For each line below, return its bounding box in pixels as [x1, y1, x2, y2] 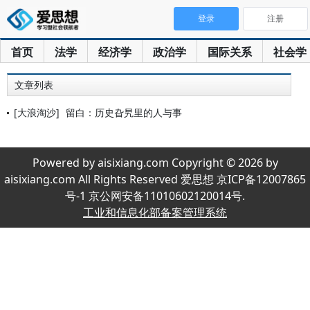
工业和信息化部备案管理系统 [83, 205, 227, 220]
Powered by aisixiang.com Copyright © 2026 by [32, 155, 278, 170]
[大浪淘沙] [14, 106, 60, 119]
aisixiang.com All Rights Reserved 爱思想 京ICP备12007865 [4, 172, 306, 187]
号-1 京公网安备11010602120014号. [65, 188, 245, 203]
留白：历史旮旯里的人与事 [66, 106, 182, 119]
